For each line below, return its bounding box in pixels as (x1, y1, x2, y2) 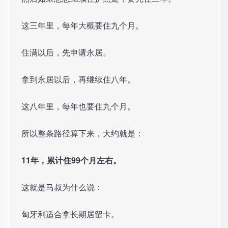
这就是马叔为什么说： (21, 181, 103, 193)
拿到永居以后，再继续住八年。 (21, 73, 135, 85)
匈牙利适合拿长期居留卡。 (21, 208, 119, 220)
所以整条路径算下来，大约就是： (21, 127, 144, 139)
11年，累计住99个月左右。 (21, 154, 121, 166)
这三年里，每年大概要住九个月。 (21, 19, 144, 32)
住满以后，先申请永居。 (21, 46, 111, 59)
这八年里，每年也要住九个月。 (21, 100, 135, 112)
